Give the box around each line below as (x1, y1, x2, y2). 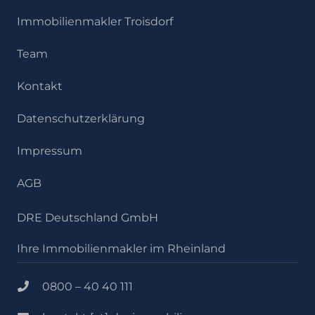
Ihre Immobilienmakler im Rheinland (17, 241, 226, 255)
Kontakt (17, 79, 63, 93)
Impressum (17, 143, 82, 157)
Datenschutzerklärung (17, 111, 145, 125)
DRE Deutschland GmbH (17, 210, 158, 224)
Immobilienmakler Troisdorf (17, 14, 173, 28)
